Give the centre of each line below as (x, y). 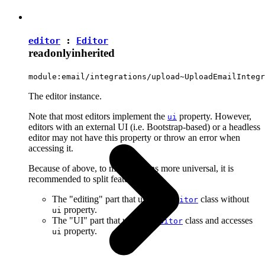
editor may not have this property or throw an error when (134, 137)
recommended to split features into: (93, 179)
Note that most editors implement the (98, 116)
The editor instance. (65, 96)
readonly (50, 53)
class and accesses (218, 220)
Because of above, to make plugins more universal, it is (131, 168)
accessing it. (51, 148)
